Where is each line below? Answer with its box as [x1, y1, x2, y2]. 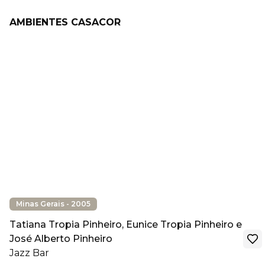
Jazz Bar [9, 247, 49, 258]
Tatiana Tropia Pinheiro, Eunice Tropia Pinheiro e [9, 219, 242, 230]
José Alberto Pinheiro [9, 233, 112, 244]
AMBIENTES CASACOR [9, 17, 121, 28]
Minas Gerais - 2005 [16, 199, 91, 208]
